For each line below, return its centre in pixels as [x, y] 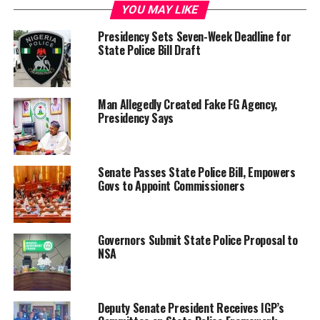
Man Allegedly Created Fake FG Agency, [187, 105]
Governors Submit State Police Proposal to [197, 240]
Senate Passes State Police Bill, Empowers [196, 172]
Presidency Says [136, 118]
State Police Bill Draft [149, 50]
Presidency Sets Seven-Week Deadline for [194, 37]
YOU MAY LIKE [160, 10]
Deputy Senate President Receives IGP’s [191, 308]
